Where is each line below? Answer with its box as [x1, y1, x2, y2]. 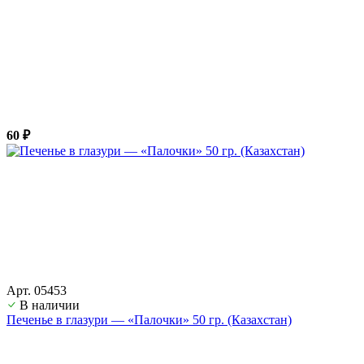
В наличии [19, 297, 80, 312]
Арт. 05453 [6, 283, 67, 297]
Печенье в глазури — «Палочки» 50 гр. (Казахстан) [6, 312, 292, 327]
